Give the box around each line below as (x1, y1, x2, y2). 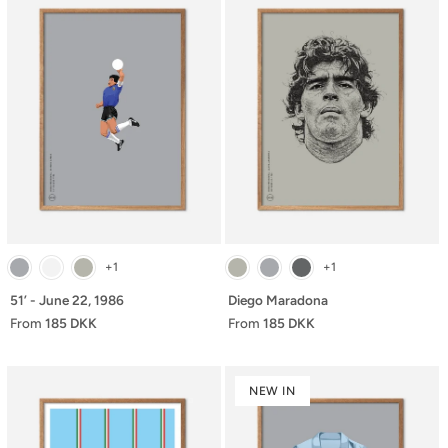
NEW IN (249, 383, 296, 398)
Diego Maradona (228, 291, 328, 308)
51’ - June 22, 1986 (10, 291, 124, 308)
